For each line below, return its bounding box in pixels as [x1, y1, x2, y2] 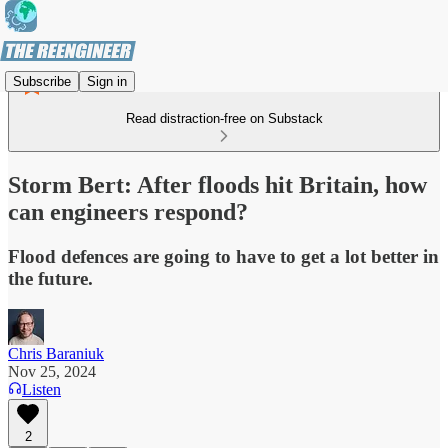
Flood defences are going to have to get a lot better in [8, 245, 439, 267]
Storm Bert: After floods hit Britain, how [8, 171, 427, 198]
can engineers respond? [8, 198, 248, 225]
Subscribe [13, 73, 71, 89]
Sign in [87, 73, 127, 89]
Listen [22, 380, 61, 398]
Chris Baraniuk [8, 344, 104, 362]
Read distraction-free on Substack [125, 111, 323, 126]
